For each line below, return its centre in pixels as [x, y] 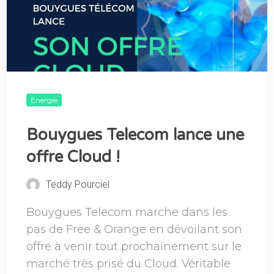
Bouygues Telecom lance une [135, 135]
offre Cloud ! [73, 157]
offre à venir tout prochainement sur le [134, 246]
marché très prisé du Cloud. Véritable [128, 263]
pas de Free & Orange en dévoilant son [134, 229]
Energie [44, 100]
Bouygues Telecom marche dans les [127, 212]
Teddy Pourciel [78, 184]
